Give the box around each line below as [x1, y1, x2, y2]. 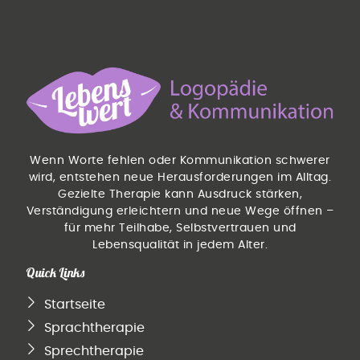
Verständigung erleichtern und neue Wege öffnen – [26, 204, 334, 217]
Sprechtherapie [43, 344, 144, 358]
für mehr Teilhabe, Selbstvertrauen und [63, 221, 297, 234]
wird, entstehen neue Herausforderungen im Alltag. [28, 170, 332, 183]
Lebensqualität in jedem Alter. [92, 238, 268, 251]
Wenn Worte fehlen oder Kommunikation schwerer [30, 153, 330, 166]
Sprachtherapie [43, 321, 145, 334]
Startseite [43, 297, 105, 311]
